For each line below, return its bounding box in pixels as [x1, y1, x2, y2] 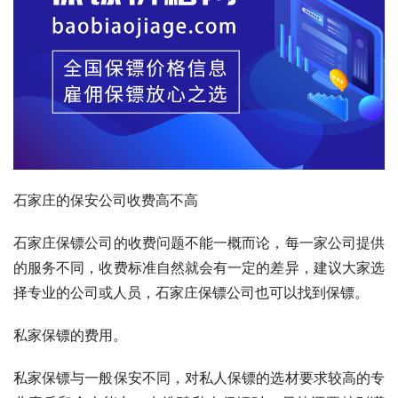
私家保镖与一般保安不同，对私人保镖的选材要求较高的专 [13, 368, 385, 386]
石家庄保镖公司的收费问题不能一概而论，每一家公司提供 [13, 233, 385, 251]
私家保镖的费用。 [13, 325, 127, 344]
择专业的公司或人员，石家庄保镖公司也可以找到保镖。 [13, 283, 369, 301]
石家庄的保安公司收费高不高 [13, 190, 198, 209]
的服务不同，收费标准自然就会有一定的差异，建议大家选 [13, 258, 385, 276]
